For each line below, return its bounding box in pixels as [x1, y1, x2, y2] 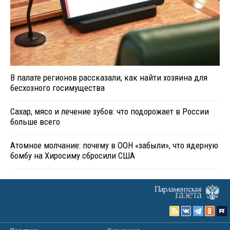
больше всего [10, 116, 60, 127]
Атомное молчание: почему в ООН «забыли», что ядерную [10, 140, 218, 150]
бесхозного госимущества [10, 82, 105, 93]
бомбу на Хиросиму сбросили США [10, 150, 135, 161]
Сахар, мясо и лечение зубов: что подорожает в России [10, 106, 209, 117]
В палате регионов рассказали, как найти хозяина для [10, 72, 207, 83]
